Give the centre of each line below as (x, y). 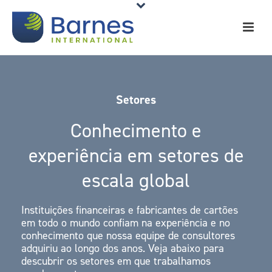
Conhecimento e (136, 131)
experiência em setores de (136, 155)
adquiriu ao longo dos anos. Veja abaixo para (123, 248)
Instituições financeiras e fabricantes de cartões (130, 210)
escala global (136, 180)
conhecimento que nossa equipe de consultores (128, 236)
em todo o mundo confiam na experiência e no (126, 223)
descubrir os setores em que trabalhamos (116, 261)
